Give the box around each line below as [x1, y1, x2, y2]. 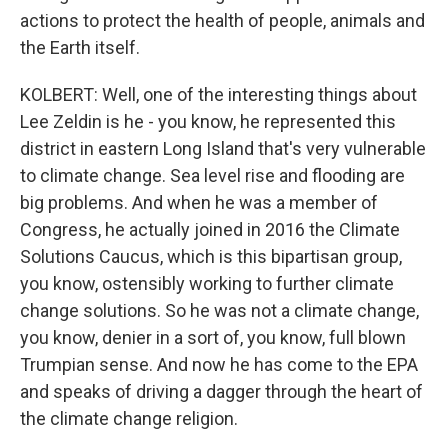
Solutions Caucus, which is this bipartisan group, [20, 246, 402, 267]
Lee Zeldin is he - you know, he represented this [20, 111, 396, 132]
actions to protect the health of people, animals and [20, 10, 425, 31]
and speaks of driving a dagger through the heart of [20, 381, 423, 402]
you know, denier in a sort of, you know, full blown [20, 327, 406, 348]
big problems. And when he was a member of [20, 192, 378, 213]
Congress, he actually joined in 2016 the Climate [20, 219, 400, 240]
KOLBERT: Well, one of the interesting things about [20, 84, 417, 105]
